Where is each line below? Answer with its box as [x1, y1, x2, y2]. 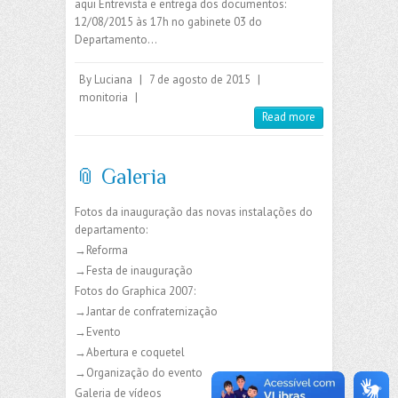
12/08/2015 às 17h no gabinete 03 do [75, 13, 262, 29]
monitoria [79, 89, 128, 105]
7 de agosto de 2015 [149, 71, 251, 87]
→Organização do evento [75, 364, 203, 380]
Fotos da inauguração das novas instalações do [75, 203, 313, 219]
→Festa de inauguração [75, 262, 193, 278]
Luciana [94, 71, 132, 87]
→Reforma [75, 242, 128, 258]
